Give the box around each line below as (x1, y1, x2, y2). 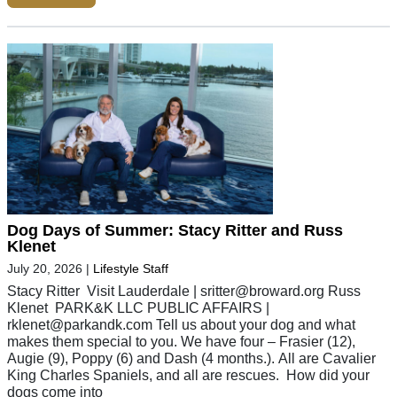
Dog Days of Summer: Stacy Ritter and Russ (7, 222, 343, 240)
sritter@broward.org (200, 283, 324, 300)
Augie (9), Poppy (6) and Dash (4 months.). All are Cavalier (7, 350, 376, 367)
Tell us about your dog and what (152, 316, 355, 333)
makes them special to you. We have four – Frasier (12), (7, 333, 355, 350)
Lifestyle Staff (93, 261, 168, 276)
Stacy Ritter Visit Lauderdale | (7, 283, 200, 300)
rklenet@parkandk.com (7, 316, 152, 333)
